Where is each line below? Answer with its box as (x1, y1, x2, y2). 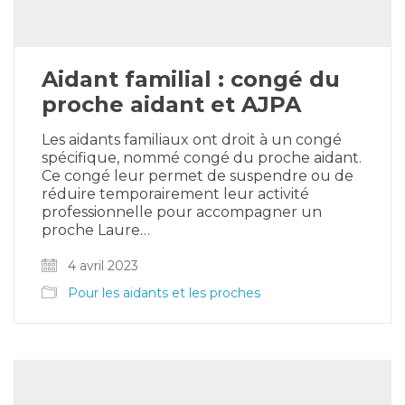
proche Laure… (42, 221, 150, 240)
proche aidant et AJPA (42, 91, 301, 118)
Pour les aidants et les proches (68, 285, 260, 302)
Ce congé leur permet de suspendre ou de (42, 167, 353, 185)
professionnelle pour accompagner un (42, 203, 322, 221)
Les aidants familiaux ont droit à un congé (42, 131, 342, 149)
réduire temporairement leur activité (42, 185, 309, 203)
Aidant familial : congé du (42, 66, 340, 93)
